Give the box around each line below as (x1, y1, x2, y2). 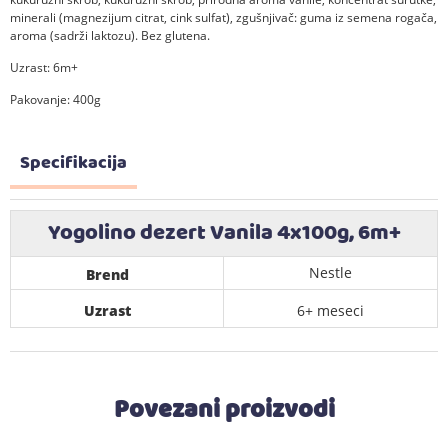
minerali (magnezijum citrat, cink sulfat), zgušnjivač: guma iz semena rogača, (10, 8, 437, 26)
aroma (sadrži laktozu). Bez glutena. (10, 26, 210, 44)
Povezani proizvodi (113, 390, 335, 430)
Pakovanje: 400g (10, 90, 101, 108)
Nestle (309, 262, 352, 282)
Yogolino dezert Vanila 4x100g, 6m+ (47, 215, 401, 251)
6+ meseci (297, 300, 364, 320)
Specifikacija (20, 149, 127, 177)
